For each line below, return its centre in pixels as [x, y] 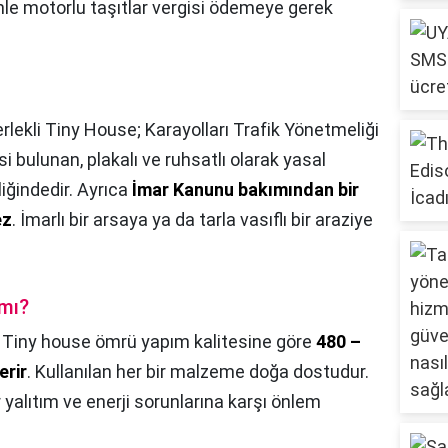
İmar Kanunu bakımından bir [245, 190]
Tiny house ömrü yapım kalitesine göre [159, 342]
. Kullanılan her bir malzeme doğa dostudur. [198, 372]
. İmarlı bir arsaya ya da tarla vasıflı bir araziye [192, 220]
